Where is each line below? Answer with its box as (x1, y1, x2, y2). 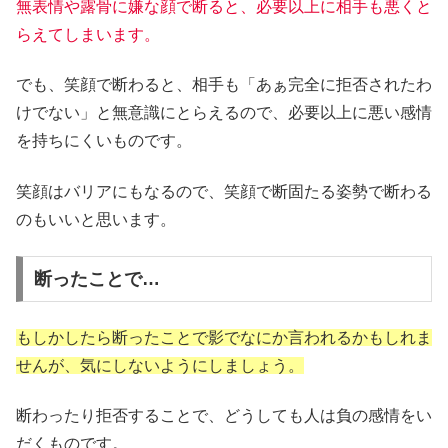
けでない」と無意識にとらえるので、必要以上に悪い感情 (16, 104, 432, 122)
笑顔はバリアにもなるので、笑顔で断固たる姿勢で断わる (16, 182, 432, 200)
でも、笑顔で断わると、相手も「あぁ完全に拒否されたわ (16, 76, 432, 94)
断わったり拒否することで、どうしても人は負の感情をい (16, 407, 432, 425)
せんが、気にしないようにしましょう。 (16, 356, 304, 374)
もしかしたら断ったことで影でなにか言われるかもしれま (16, 328, 432, 346)
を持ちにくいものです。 (16, 132, 192, 150)
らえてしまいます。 (16, 25, 160, 43)
